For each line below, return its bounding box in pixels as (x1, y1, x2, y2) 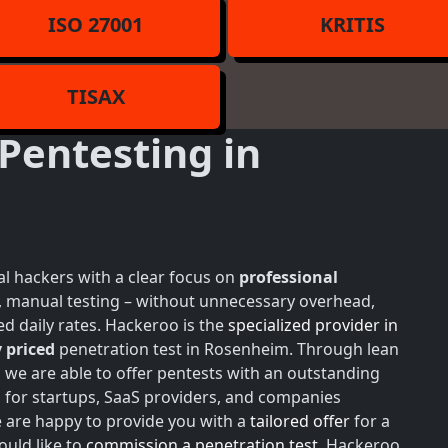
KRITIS (320, 11, 385, 38)
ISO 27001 (48, 11, 143, 38)
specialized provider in (228, 314, 398, 336)
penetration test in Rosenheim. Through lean (55, 338, 399, 360)
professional (239, 266, 338, 288)
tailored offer (250, 410, 350, 432)
